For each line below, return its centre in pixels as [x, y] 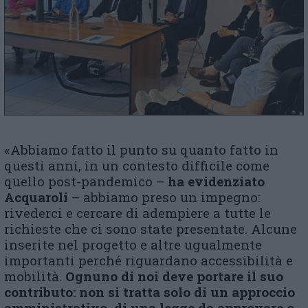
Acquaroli [36, 197]
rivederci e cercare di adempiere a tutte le [137, 213]
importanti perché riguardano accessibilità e [148, 261]
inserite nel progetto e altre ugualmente [133, 245]
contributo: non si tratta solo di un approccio [150, 292]
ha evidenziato [216, 181]
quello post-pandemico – [86, 181]
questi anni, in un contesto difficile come [137, 166]
